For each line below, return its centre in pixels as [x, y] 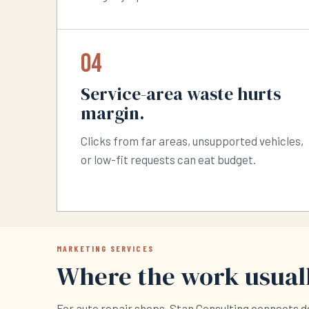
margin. [113, 114]
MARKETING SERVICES [105, 249]
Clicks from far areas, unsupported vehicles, [192, 141]
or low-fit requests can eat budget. [168, 160]
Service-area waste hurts [181, 94]
